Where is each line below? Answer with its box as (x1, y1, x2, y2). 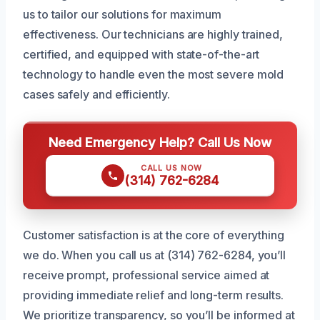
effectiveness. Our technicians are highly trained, (23, 26, 284, 41)
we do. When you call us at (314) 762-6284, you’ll (23, 247, 286, 262)
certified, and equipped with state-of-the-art (23, 46, 260, 61)
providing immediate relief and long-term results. (23, 287, 284, 302)
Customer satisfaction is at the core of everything (23, 227, 285, 242)
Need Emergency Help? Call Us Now (49, 134, 271, 150)
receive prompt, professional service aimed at (23, 267, 270, 282)
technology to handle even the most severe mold (23, 66, 284, 81)
